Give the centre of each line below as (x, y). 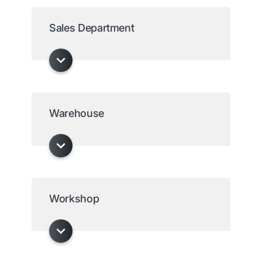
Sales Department (92, 28)
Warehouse (77, 113)
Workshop (74, 199)
